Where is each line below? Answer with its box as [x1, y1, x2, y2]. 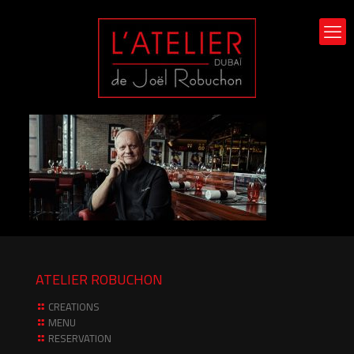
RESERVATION [48, 329, 111, 348]
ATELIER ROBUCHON [36, 266, 163, 292]
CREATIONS [48, 297, 100, 316]
